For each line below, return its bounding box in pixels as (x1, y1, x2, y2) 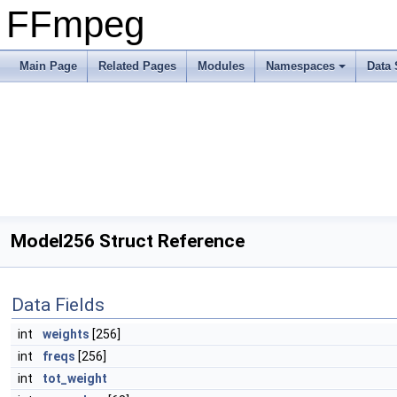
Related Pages (98, 59, 176, 73)
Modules (198, 59, 245, 73)
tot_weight (43, 371, 107, 385)
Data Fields (12, 294, 105, 315)
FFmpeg (6, 4, 144, 45)
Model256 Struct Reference (11, 230, 245, 252)
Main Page (19, 59, 77, 73)
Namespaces (266, 59, 335, 73)
